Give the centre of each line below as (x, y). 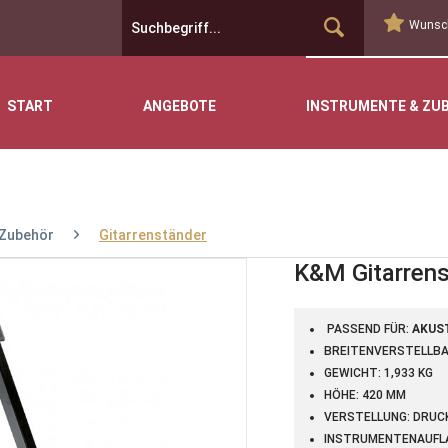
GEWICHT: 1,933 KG (378, 373)
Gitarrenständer (153, 235)
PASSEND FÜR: (367, 329)
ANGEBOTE (179, 106)
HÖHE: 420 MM (364, 395)
